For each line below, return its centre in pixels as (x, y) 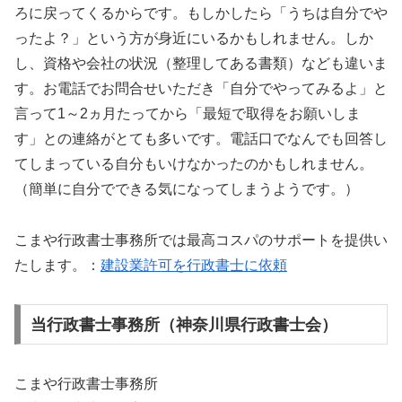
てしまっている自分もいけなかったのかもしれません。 (194, 164)
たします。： (57, 266)
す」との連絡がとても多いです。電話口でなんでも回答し (201, 139)
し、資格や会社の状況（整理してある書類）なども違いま (201, 64)
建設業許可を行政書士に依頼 (194, 266)
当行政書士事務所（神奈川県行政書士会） (184, 324)
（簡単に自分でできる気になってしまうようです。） (187, 189)
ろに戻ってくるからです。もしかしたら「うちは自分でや (201, 13)
